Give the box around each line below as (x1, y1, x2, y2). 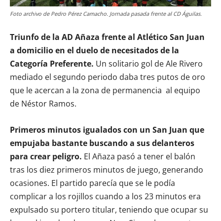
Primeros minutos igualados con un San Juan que (10, 124, 204, 135)
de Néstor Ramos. (10, 98, 76, 109)
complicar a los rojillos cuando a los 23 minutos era (10, 190, 201, 202)
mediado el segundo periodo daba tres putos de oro (10, 71, 205, 82)
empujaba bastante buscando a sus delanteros (10, 137, 194, 148)
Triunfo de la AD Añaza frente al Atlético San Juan (10, 31, 205, 42)
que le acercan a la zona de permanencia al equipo (10, 84, 200, 96)
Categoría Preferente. (10, 58, 94, 69)
